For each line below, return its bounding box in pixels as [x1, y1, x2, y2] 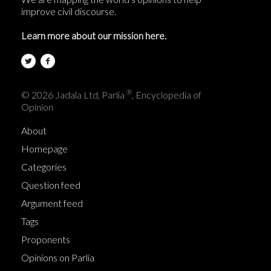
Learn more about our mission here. [21, 30, 166, 41]
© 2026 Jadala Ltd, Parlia [21, 89, 126, 100]
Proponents [21, 233, 70, 245]
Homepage [21, 143, 68, 154]
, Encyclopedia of [132, 89, 201, 100]
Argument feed [21, 197, 83, 209]
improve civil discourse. [21, 5, 116, 17]
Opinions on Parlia [21, 252, 94, 263]
